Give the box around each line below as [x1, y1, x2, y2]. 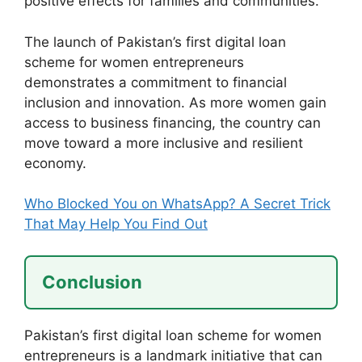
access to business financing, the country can [24, 114, 321, 131]
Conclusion [42, 271, 142, 293]
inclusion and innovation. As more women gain [24, 94, 326, 111]
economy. [24, 154, 86, 171]
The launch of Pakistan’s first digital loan [24, 33, 286, 50]
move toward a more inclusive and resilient [24, 134, 303, 151]
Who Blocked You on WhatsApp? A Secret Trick [24, 196, 330, 213]
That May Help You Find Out [24, 216, 208, 233]
